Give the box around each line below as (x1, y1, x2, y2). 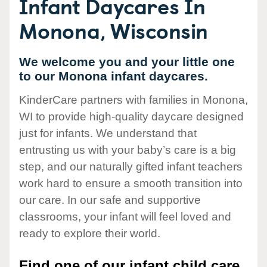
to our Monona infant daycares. (19, 69, 208, 83)
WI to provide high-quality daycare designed (19, 110, 244, 123)
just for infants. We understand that (19, 127, 197, 140)
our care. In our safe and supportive (19, 194, 201, 207)
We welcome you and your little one (19, 55, 235, 69)
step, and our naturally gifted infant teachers (19, 160, 243, 173)
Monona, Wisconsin (19, 14, 208, 46)
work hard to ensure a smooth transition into (19, 177, 243, 190)
